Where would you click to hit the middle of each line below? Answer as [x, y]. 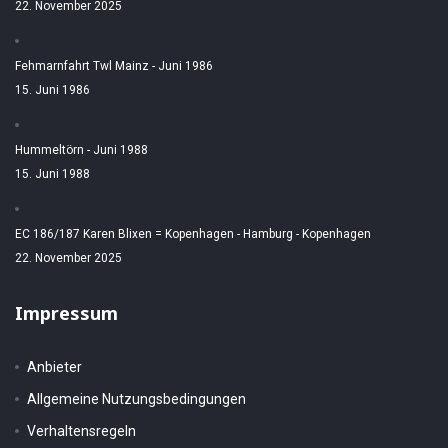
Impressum [66, 313]
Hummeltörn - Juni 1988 [81, 150]
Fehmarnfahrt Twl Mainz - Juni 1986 [114, 66]
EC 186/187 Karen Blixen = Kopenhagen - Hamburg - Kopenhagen [193, 234]
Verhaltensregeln [81, 431]
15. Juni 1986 [52, 90]
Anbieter [54, 367]
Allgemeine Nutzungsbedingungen [136, 399]
